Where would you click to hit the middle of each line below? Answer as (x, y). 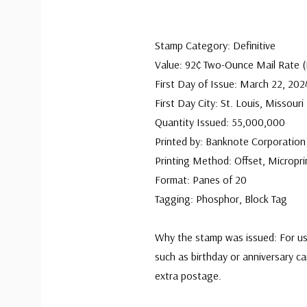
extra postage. (188, 275)
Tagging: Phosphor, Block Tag (221, 199)
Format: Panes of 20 (201, 180)
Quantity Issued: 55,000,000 (220, 122)
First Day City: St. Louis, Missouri (229, 103)
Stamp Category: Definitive (215, 45)
